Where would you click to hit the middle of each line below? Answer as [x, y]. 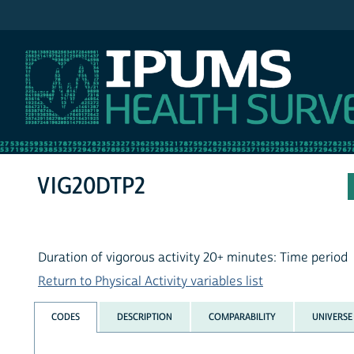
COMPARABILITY [242, 316]
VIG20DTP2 [92, 186]
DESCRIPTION [144, 316]
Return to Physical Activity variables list [151, 282]
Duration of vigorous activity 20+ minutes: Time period [193, 258]
